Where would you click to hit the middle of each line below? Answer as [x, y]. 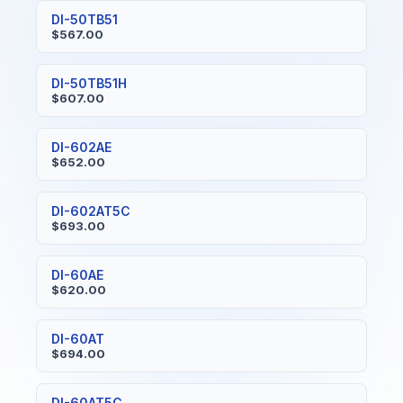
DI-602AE [81, 148]
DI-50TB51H [89, 84]
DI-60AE [77, 275]
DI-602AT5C [91, 211]
